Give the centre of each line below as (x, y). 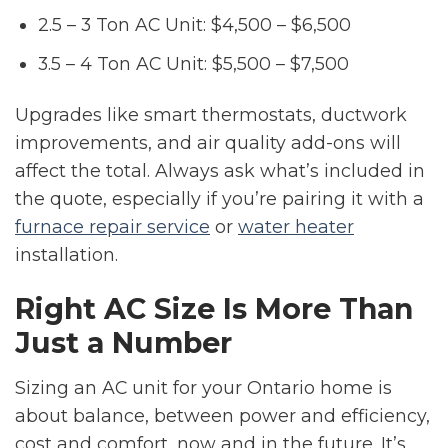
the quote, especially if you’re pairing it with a (219, 199)
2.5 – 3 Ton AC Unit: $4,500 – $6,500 (195, 25)
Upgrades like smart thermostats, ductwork (211, 115)
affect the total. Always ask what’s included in (220, 171)
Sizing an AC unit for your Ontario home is (203, 388)
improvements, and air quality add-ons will (208, 143)
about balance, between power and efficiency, (222, 416)
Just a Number (123, 343)
